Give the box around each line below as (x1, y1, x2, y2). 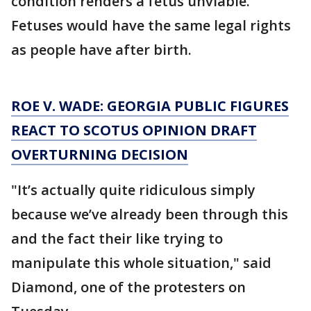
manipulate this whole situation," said (11, 253, 271, 272)
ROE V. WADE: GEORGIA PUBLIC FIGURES (11, 96, 289, 115)
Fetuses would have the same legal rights (11, 16, 291, 35)
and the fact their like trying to (11, 229, 223, 248)
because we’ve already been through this (11, 205, 288, 224)
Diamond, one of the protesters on (11, 278, 246, 296)
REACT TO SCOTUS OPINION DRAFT (11, 121, 257, 140)
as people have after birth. (11, 40, 192, 59)
